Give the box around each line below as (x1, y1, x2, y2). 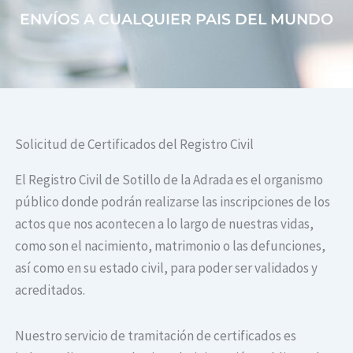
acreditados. (15, 281, 86, 299)
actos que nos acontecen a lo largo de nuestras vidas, (15, 215, 314, 233)
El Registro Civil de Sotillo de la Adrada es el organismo (15, 171, 324, 189)
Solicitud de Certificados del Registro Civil (15, 136, 255, 154)
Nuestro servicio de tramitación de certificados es (15, 326, 297, 344)
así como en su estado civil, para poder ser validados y (15, 259, 318, 277)
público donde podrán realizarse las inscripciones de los (15, 193, 331, 211)
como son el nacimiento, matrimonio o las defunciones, (15, 237, 326, 255)
